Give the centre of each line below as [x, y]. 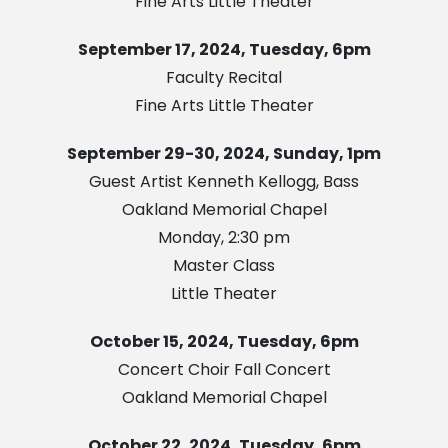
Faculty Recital [224, 77]
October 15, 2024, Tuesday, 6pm [224, 341]
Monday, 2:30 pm [224, 237]
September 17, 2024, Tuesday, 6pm [224, 49]
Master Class [224, 265]
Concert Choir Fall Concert [224, 369]
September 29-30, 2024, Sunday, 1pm [224, 153]
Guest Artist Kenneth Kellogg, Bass [224, 181]
